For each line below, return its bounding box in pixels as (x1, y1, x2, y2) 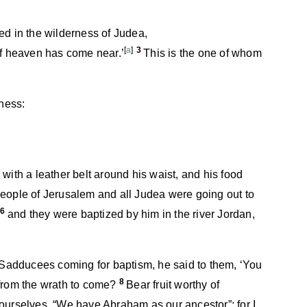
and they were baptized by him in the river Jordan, (7, 208, 255, 220)
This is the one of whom (143, 47, 262, 59)
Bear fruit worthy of (126, 279, 220, 291)
